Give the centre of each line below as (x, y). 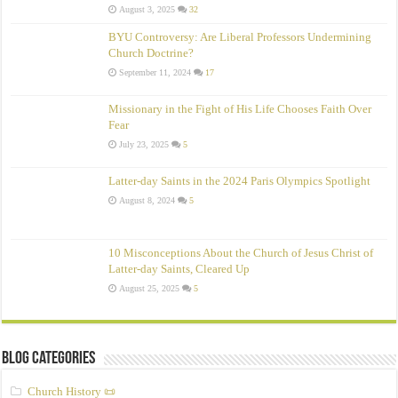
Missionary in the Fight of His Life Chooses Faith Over (240, 108)
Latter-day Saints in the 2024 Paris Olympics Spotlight (240, 181)
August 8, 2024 (147, 201)
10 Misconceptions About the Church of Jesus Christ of (241, 253)
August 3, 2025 (147, 9)
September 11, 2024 (155, 72)
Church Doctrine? (151, 52)
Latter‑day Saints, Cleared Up (179, 269)
